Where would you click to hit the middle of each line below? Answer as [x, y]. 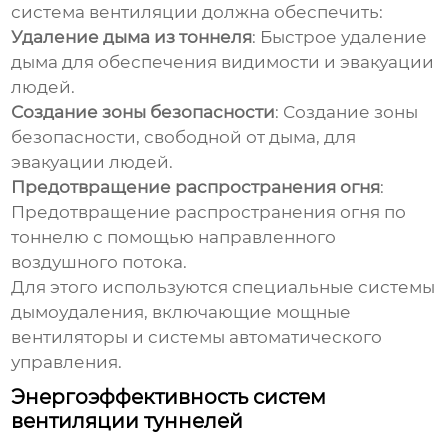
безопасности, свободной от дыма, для [184, 137]
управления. [67, 362]
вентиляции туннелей [127, 421]
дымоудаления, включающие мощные [181, 312]
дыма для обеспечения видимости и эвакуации [223, 62]
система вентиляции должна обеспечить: [197, 12]
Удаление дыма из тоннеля [132, 37]
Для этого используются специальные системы [223, 287]
